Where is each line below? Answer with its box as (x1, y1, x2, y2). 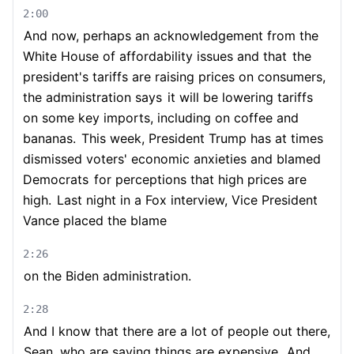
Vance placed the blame (23, 213, 167, 228)
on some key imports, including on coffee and (23, 110, 299, 126)
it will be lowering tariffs (164, 89, 313, 105)
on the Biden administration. (24, 268, 191, 284)
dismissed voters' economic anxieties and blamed (23, 151, 321, 167)
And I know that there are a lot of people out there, (24, 323, 330, 339)
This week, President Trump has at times (77, 130, 323, 146)
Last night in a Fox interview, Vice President (53, 192, 318, 208)
